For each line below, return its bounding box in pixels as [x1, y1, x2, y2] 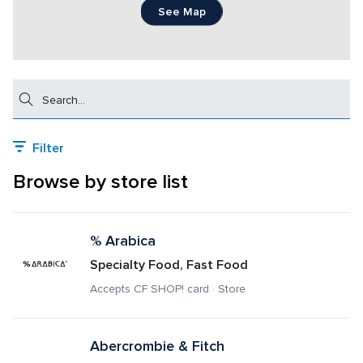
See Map [157, 4, 206, 19]
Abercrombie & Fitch [89, 337, 224, 355]
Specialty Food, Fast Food [89, 257, 248, 273]
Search [12, 79, 50, 92]
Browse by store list [13, 170, 188, 194]
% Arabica [89, 232, 156, 250]
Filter [32, 140, 64, 156]
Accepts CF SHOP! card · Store [89, 284, 246, 295]
